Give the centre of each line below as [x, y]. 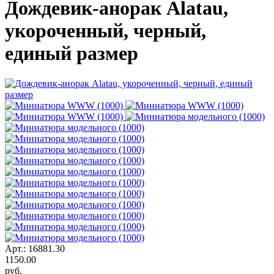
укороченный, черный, [106, 31]
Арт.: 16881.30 [35, 248]
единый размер [72, 54]
